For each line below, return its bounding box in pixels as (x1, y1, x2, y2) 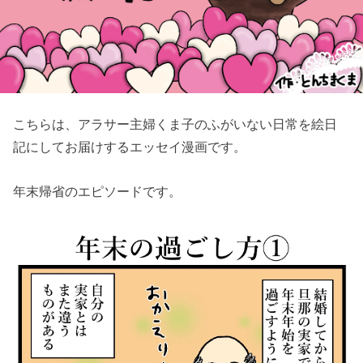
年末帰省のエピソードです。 (13, 183, 182, 199)
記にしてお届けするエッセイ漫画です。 (13, 139, 247, 155)
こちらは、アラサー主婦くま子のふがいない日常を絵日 (13, 117, 338, 132)
